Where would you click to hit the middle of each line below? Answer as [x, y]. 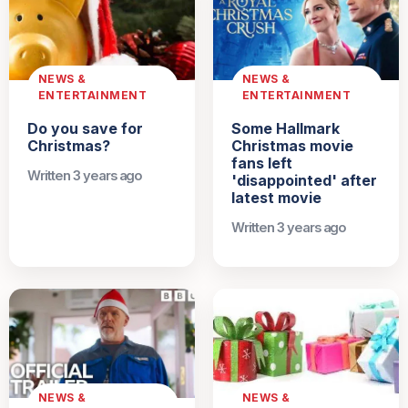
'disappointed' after [304, 181]
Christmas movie [292, 146]
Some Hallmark [286, 129]
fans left [262, 163]
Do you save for [85, 129]
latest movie [276, 198]
